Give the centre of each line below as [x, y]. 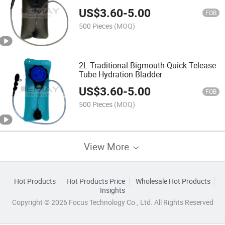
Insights [113, 190]
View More [108, 146]
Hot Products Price [95, 181]
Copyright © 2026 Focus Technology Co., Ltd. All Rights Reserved [113, 202]
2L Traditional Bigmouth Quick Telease [148, 65]
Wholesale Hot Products [173, 181]
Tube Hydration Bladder [121, 74]
